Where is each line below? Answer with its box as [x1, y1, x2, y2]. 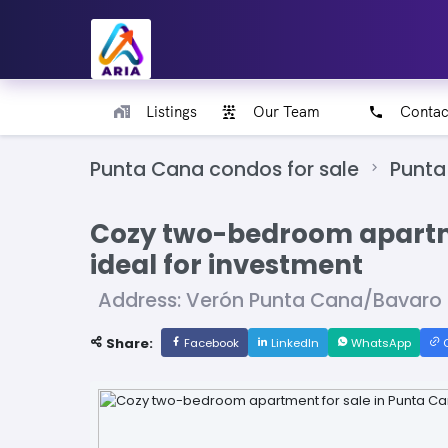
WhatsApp [348, 335, 411, 352]
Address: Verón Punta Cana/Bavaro [98, 287, 442, 315]
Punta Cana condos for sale [90, 156, 359, 184]
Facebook [181, 335, 239, 352]
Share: [103, 334, 153, 354]
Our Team [253, 102, 320, 121]
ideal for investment [90, 247, 363, 284]
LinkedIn [268, 335, 319, 352]
